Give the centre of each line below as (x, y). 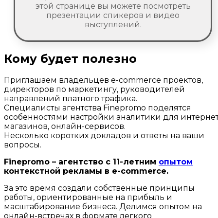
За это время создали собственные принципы (99, 188)
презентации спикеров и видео (113, 15)
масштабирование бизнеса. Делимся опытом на (103, 207)
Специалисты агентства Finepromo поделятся (98, 108)
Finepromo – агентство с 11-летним (81, 162)
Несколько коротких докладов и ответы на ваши (104, 136)
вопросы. (23, 145)
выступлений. (113, 25)
